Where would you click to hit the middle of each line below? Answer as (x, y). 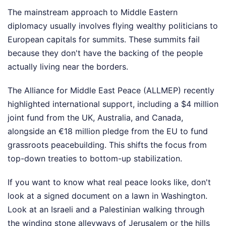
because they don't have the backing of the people (105, 53)
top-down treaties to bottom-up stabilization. (95, 158)
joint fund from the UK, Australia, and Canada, (95, 117)
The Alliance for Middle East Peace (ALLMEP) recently (111, 90)
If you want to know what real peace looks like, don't (109, 182)
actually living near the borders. (68, 66)
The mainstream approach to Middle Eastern (93, 12)
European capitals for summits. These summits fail (104, 39)
